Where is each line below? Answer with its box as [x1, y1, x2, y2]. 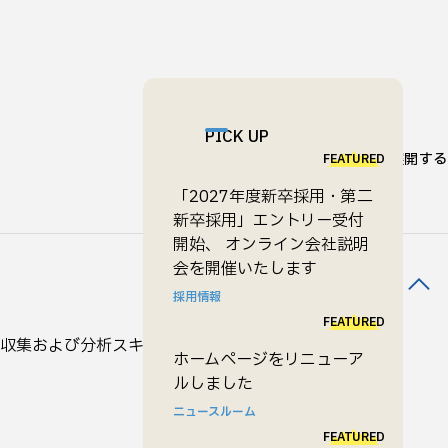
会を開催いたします [173, 257, 317, 281]
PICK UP [205, 125, 269, 149]
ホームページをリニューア [173, 348, 364, 372]
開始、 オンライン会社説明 [173, 233, 369, 257]
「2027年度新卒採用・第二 [173, 185, 373, 209]
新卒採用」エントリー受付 [173, 209, 364, 233]
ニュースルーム [173, 403, 256, 421]
